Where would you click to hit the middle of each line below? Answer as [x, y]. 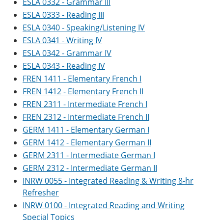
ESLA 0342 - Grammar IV [67, 53]
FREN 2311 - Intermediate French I [85, 104]
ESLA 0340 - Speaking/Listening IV [84, 27]
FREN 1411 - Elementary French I [82, 79]
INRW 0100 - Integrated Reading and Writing [104, 205]
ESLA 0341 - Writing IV [62, 40]
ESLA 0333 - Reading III [63, 15]
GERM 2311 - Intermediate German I [89, 155]
